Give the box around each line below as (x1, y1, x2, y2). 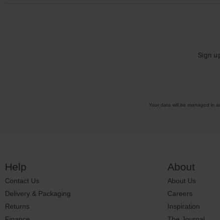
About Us (167, 176, 196, 185)
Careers (167, 189, 192, 197)
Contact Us (5, 176, 39, 185)
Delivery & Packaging (5, 189, 71, 197)
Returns (5, 202, 29, 210)
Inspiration (167, 202, 200, 210)
